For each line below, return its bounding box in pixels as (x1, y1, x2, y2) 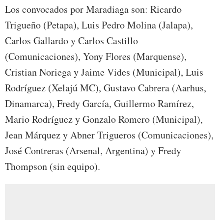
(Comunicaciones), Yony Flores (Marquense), (5, 50, 187, 63)
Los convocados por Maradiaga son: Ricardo (5, 2, 182, 16)
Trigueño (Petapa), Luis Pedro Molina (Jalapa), (5, 18, 193, 32)
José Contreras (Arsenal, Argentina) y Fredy (5, 144, 181, 158)
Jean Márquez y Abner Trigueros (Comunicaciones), (5, 128, 214, 142)
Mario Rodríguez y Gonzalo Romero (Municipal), (5, 112, 203, 126)
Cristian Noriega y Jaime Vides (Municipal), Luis (5, 65, 203, 79)
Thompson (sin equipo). (5, 160, 100, 173)
